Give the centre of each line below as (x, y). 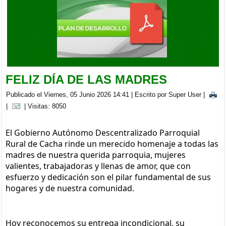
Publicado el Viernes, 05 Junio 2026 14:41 (68, 94)
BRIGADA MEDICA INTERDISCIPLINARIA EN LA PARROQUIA (126, 13)
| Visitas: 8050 (44, 106)
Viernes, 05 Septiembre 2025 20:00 (82, 28)
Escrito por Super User (168, 94)
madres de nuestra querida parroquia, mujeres (96, 155)
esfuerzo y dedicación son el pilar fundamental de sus (108, 177)
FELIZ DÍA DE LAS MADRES (87, 79)
